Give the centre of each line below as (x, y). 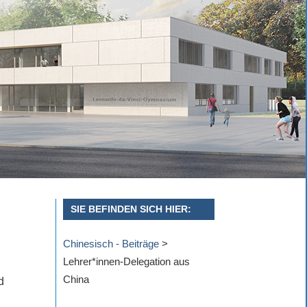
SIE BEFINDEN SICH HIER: (131, 209)
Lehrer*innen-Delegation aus (126, 262)
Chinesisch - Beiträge (111, 244)
